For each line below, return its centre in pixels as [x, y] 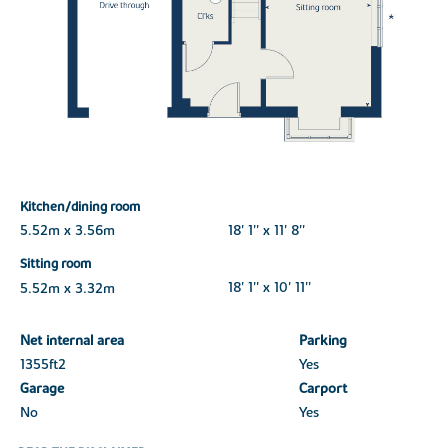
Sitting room [55, 264]
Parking [322, 341]
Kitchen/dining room [79, 206]
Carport [322, 389]
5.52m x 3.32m [67, 288]
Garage [41, 389]
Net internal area [71, 341]
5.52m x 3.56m [67, 231]
